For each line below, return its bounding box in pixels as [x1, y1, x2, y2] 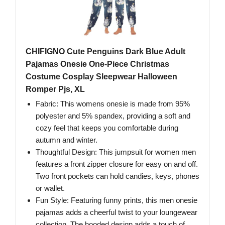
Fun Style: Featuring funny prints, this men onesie [36, 196, 197, 205]
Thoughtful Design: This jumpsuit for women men [36, 148, 196, 157]
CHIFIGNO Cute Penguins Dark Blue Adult [26, 47, 185, 56]
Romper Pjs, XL [26, 85, 85, 94]
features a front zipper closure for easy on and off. [36, 160, 198, 169]
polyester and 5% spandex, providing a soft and [36, 111, 190, 121]
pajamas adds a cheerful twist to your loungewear [36, 208, 197, 217]
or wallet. [36, 184, 65, 193]
